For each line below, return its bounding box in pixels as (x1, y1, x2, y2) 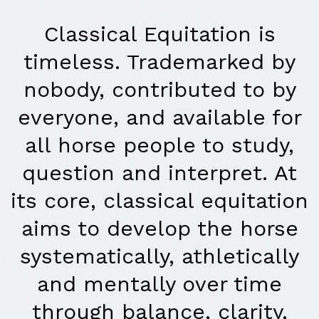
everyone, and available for (17, 105, 302, 130)
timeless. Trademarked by (23, 49, 296, 75)
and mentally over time (37, 271, 282, 297)
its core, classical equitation (11, 188, 308, 214)
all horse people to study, (25, 132, 294, 158)
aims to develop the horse (21, 216, 298, 241)
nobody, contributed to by (23, 77, 296, 103)
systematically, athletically (20, 244, 299, 269)
